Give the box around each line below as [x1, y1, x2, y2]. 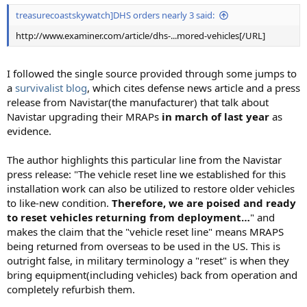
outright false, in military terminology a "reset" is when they [7, 253, 289, 267]
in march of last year [162, 109, 269, 123]
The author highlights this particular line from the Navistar [7, 152, 282, 167]
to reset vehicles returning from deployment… [7, 210, 250, 224]
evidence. [7, 123, 51, 138]
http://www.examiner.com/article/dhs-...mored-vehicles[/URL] [16, 29, 265, 42]
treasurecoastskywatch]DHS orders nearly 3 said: [16, 9, 214, 22]
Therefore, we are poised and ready [112, 195, 296, 210]
